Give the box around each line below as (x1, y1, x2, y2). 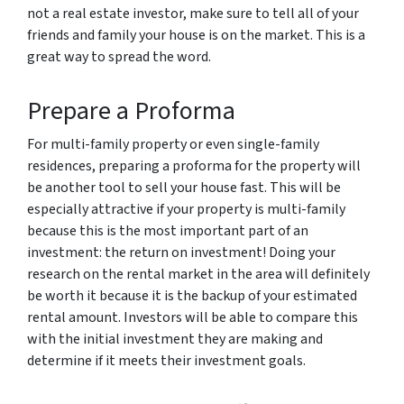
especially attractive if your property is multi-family (27, 199, 345, 219)
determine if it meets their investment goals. (27, 351, 306, 371)
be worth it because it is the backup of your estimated (27, 286, 357, 306)
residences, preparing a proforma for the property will (27, 156, 361, 176)
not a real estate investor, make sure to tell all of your (27, 4, 359, 23)
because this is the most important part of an (27, 221, 308, 241)
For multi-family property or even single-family (27, 134, 319, 154)
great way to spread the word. (27, 47, 211, 67)
